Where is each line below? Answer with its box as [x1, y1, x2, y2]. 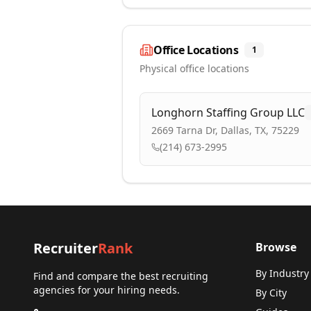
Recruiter [33, 239, 98, 258]
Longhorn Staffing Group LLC [151, 105, 305, 120]
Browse [255, 239, 296, 255]
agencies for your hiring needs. [33, 283, 180, 296]
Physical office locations [140, 62, 249, 75]
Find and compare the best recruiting [33, 269, 208, 283]
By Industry [255, 267, 309, 280]
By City [255, 286, 287, 299]
